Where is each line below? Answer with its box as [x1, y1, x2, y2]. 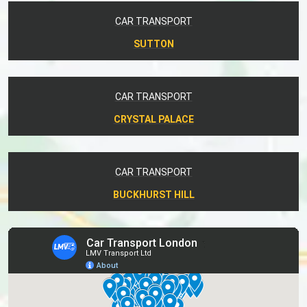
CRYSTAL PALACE [113, 113, 194, 125]
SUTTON [133, 38, 174, 49]
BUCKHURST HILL [112, 188, 195, 200]
